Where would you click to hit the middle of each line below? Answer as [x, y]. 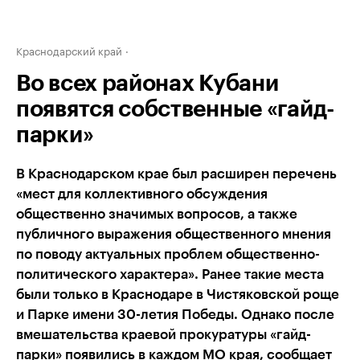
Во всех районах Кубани [147, 84]
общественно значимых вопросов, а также [157, 214]
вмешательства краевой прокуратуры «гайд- [164, 335]
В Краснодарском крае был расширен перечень [176, 174]
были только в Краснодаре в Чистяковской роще [178, 295]
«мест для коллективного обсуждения [142, 194]
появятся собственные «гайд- [176, 109]
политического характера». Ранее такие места [170, 274]
